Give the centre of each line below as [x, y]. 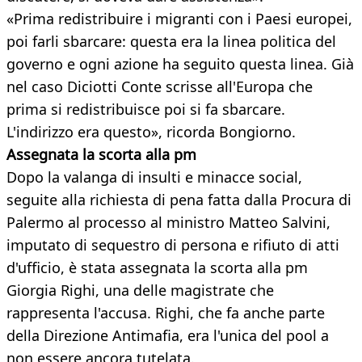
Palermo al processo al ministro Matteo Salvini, [168, 223]
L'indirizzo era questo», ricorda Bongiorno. [151, 132]
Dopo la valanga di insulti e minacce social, [154, 177]
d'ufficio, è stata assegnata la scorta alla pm [157, 268]
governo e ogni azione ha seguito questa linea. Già [180, 64]
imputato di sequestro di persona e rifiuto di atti [173, 245]
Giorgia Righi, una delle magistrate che [140, 290]
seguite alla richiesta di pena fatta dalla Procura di [179, 200]
